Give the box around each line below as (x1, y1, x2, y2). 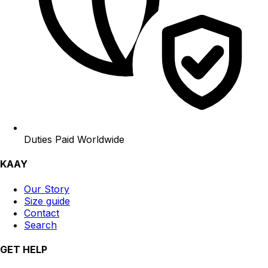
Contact (24, 206, 59, 219)
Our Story (24, 182, 69, 195)
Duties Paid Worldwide (24, 133, 124, 146)
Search (24, 218, 57, 231)
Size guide (24, 194, 70, 207)
